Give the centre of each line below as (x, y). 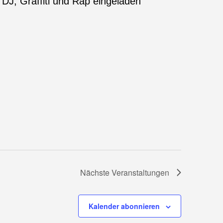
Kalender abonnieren (124, 206)
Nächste (96, 172)
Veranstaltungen (140, 172)
